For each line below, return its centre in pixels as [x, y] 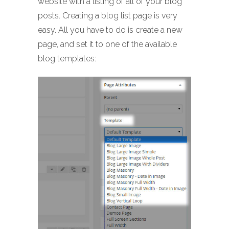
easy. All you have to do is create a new [110, 30]
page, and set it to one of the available [107, 44]
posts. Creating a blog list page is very [108, 16]
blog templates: [67, 59]
